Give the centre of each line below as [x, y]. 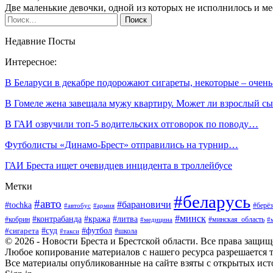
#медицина [156, 219]
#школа [126, 231]
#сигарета [22, 231]
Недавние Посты [40, 41]
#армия [104, 205]
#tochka [18, 205]
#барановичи [144, 204]
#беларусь [212, 201]
